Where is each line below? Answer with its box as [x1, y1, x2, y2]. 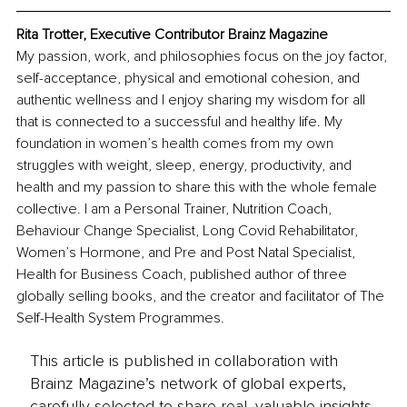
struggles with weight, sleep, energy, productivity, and [16, 156, 355, 175]
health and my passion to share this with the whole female [16, 178, 381, 197]
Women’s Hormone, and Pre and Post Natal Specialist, [16, 243, 359, 263]
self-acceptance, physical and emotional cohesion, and [16, 69, 363, 88]
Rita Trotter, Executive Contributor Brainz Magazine [16, 25, 328, 45]
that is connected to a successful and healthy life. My [16, 113, 346, 132]
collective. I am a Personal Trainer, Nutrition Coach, [16, 200, 335, 219]
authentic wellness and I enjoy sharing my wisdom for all [16, 91, 369, 110]
